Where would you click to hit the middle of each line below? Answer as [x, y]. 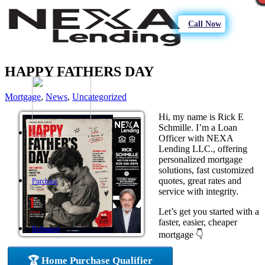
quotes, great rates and [200, 180]
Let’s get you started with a [209, 211]
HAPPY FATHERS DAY [79, 71]
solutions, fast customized [206, 170]
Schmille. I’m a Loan [198, 127]
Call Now [204, 24]
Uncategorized [99, 96]
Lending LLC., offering [203, 148]
